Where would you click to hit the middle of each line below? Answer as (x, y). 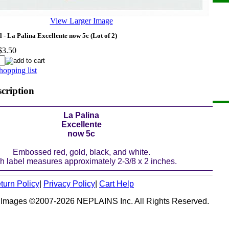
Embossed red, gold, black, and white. (81, 152)
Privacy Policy (69, 184)
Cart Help (117, 184)
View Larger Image (81, 21)
